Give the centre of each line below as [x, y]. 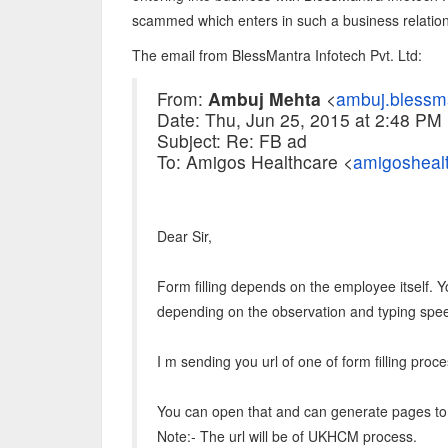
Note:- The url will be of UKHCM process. [287, 436]
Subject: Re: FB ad [232, 140]
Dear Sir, [184, 236]
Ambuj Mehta [264, 98]
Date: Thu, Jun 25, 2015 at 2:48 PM [299, 119]
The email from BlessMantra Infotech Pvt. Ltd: [277, 55]
